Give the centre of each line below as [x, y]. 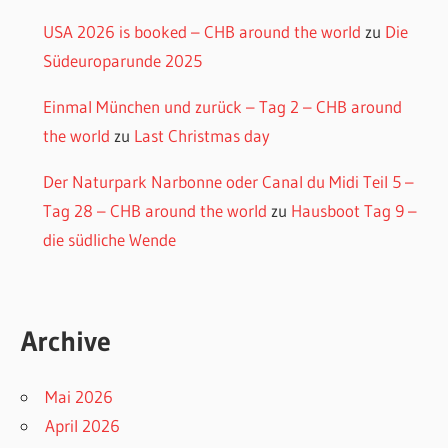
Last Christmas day [201, 135]
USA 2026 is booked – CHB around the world [201, 31]
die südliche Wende [109, 239]
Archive [66, 340]
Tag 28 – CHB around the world [154, 210]
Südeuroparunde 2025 [122, 60]
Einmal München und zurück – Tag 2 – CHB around [222, 106]
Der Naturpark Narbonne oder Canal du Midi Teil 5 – [228, 181]
